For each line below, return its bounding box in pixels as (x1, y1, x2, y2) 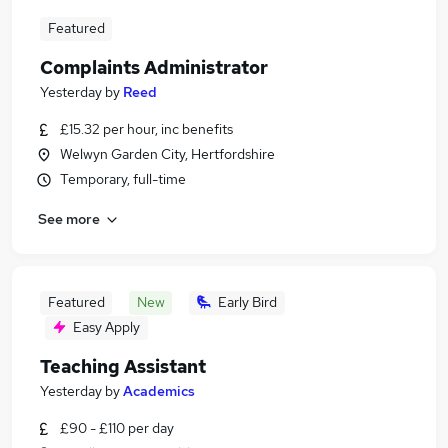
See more (38, 209, 100, 228)
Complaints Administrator (40, 56, 268, 79)
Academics (123, 382, 195, 400)
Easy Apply (73, 318, 140, 336)
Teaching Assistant (40, 355, 206, 378)
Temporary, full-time (60, 170, 186, 188)
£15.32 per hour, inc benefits (60, 120, 233, 138)
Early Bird (218, 293, 277, 311)
